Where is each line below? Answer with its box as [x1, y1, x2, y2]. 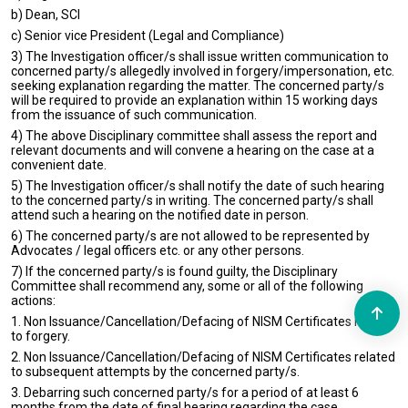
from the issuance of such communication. [11, 107, 257, 122]
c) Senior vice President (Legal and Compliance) [11, 28, 284, 43]
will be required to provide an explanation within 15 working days [11, 93, 378, 107]
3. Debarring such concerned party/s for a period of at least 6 [11, 385, 359, 400]
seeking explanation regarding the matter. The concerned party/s [11, 78, 384, 93]
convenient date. [11, 158, 107, 172]
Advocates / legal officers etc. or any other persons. [11, 243, 304, 258]
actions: [11, 293, 56, 308]
